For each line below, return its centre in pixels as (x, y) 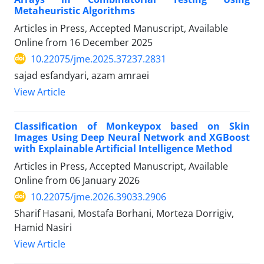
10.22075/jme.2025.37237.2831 (98, 59)
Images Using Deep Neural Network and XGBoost (132, 137)
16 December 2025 (111, 42)
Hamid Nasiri (43, 227)
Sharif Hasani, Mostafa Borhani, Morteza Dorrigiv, (124, 213)
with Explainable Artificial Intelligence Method (123, 148)
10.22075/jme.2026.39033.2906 (98, 197)
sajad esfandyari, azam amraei (82, 75)
